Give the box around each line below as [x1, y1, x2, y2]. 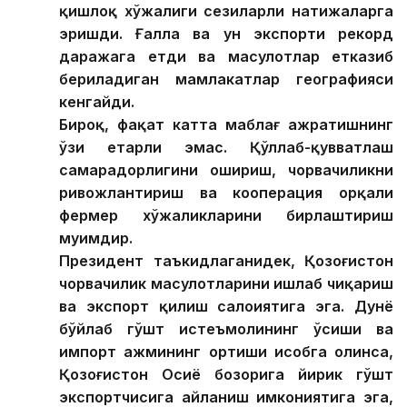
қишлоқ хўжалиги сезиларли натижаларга [59, 2, 393, 21]
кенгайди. [59, 93, 134, 112]
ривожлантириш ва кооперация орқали [59, 184, 393, 203]
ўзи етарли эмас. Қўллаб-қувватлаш [59, 138, 393, 157]
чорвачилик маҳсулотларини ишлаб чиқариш [59, 274, 393, 293]
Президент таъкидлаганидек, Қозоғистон [59, 252, 393, 271]
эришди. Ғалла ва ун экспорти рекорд [59, 25, 393, 44]
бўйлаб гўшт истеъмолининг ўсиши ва [59, 320, 393, 339]
